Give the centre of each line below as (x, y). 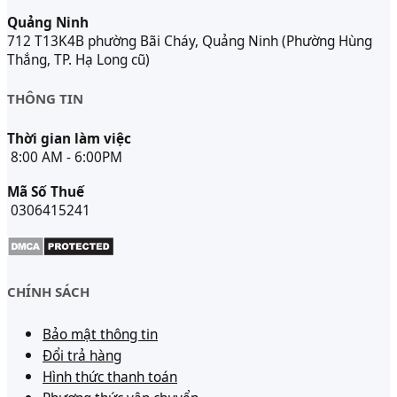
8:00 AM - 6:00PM (65, 158)
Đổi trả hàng (82, 355)
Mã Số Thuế (46, 192)
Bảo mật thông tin (100, 334)
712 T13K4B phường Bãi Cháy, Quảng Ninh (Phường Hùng (190, 42)
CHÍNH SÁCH (48, 291)
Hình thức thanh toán (110, 377)
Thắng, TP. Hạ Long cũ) (78, 60)
